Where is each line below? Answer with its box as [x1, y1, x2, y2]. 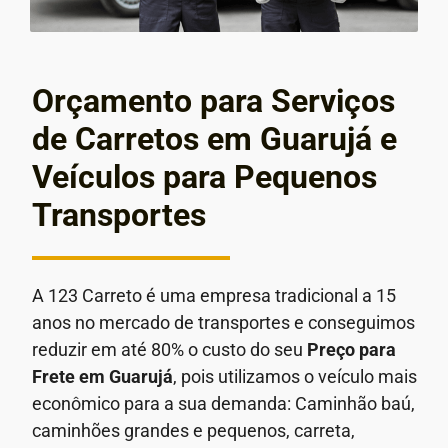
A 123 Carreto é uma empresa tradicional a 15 [32, 284, 396, 306]
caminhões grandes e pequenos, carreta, [32, 419, 355, 441]
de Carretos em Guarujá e [32, 120, 397, 158]
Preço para [307, 338, 396, 360]
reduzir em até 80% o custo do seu [32, 338, 307, 360]
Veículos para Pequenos [32, 158, 377, 196]
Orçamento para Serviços [32, 82, 395, 120]
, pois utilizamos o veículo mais [173, 365, 417, 387]
